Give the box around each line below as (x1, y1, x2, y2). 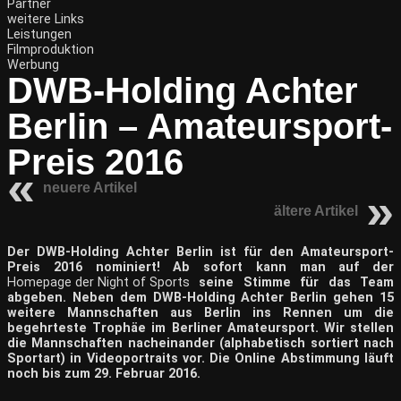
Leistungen (7, 27, 72, 42)
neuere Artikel (43, 180, 137, 195)
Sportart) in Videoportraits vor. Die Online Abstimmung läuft (7, 351, 394, 366)
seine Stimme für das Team (190, 275, 394, 290)
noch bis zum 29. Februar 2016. (7, 366, 200, 381)
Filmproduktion (7, 42, 94, 57)
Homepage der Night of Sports (7, 275, 190, 290)
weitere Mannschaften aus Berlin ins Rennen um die (7, 305, 394, 320)
